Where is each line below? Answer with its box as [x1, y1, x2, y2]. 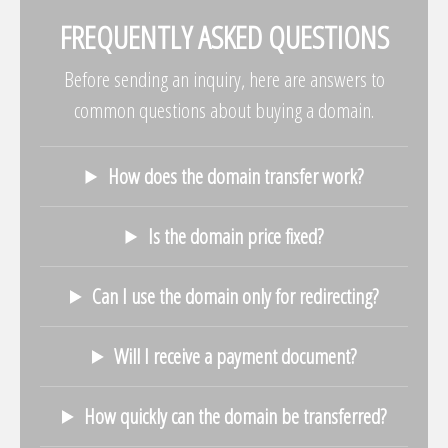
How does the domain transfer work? [107, 161, 363, 190]
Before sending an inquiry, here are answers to [63, 64, 385, 93]
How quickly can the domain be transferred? [84, 401, 387, 430]
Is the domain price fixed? [147, 221, 323, 250]
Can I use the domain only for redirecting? [92, 281, 379, 310]
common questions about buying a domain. [74, 95, 374, 124]
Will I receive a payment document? [114, 341, 357, 370]
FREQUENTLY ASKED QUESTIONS [59, 14, 389, 58]
